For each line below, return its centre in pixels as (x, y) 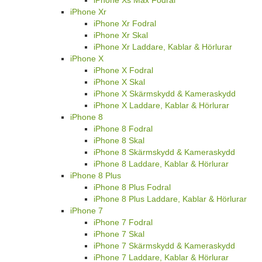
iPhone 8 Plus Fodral (132, 187)
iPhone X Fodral (123, 70)
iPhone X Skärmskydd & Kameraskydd (165, 93)
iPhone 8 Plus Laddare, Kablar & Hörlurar (170, 199)
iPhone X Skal (119, 82)
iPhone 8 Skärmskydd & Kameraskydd (164, 152)
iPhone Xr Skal (121, 35)
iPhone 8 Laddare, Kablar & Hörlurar (161, 163)
